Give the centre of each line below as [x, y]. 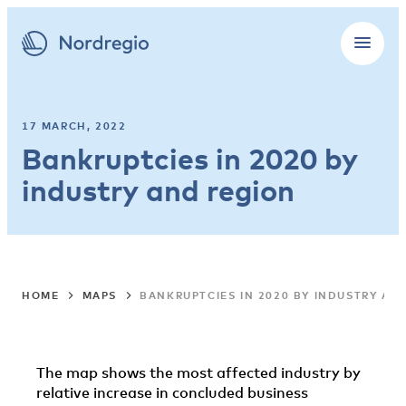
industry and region [158, 190]
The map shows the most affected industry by [198, 372]
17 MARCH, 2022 [74, 126]
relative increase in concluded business [172, 392]
